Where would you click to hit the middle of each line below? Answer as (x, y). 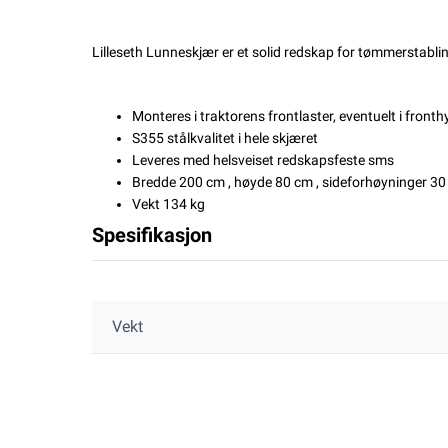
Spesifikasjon (152, 235)
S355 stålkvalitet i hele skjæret (225, 138)
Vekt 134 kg (168, 204)
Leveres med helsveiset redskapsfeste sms (263, 160)
